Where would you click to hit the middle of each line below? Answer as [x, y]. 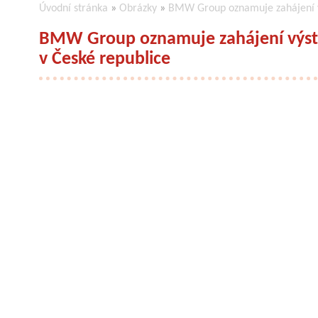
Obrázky [138, 8]
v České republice [105, 59]
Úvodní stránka [73, 8]
